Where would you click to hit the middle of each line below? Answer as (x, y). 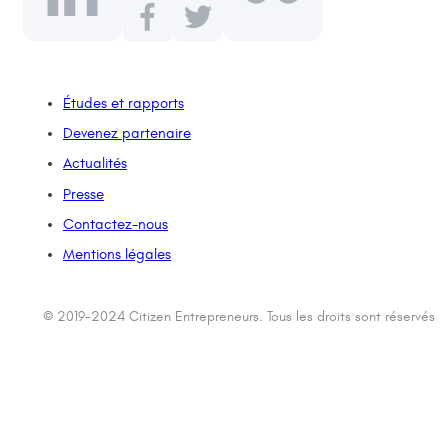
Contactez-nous (115, 224)
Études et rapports (123, 103)
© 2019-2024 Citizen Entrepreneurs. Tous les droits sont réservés (239, 316)
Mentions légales (117, 254)
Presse (83, 194)
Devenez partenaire (127, 133)
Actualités (95, 163)
